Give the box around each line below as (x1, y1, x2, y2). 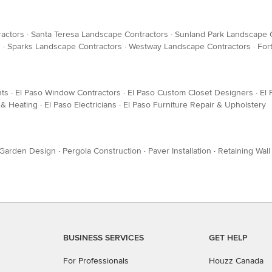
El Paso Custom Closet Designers (127, 87, 253, 98)
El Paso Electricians (44, 100, 117, 110)
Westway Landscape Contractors (129, 41, 251, 52)
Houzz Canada (209, 256, 263, 266)
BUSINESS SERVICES (63, 233, 144, 243)
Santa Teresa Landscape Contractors (31, 29, 168, 39)
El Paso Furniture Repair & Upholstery (123, 100, 266, 110)
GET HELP (209, 233, 248, 243)
